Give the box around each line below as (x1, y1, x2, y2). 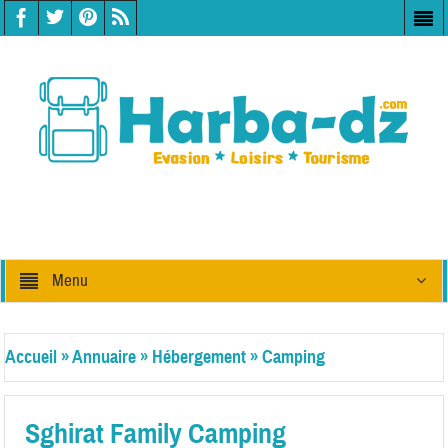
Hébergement (152, 346, 247, 368)
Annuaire (72, 346, 137, 368)
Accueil (5, 346, 58, 368)
